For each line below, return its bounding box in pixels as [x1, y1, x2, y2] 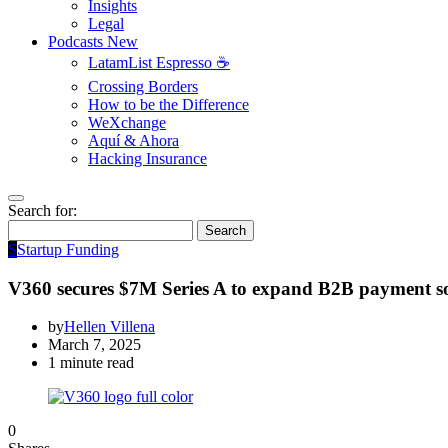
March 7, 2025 [48, 336, 141, 354]
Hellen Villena [64, 318, 155, 336]
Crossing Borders [88, 78, 198, 95]
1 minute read [48, 354, 134, 372]
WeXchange [88, 114, 166, 131]
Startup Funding [17, 241, 119, 258]
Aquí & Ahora [88, 132, 179, 149]
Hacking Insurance [88, 150, 207, 167]
